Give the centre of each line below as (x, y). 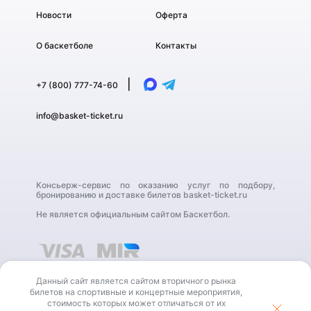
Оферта (171, 15)
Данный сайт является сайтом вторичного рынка (136, 281)
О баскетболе (65, 45)
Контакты (176, 45)
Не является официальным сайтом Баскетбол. (133, 214)
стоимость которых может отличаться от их (136, 303)
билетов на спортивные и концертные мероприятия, (136, 292)
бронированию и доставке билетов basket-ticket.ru (142, 195)
